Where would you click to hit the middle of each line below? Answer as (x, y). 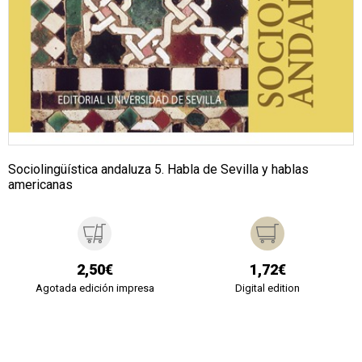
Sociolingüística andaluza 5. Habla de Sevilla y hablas (158, 169)
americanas (40, 184)
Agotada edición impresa (95, 288)
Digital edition (267, 288)
